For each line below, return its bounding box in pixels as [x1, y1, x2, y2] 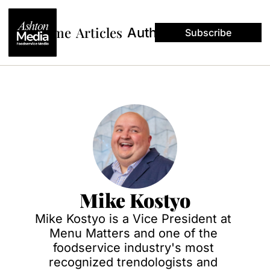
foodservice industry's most [52, 240, 214, 255]
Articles [75, 23, 122, 42]
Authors [127, 24, 177, 40]
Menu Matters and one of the [49, 226, 218, 240]
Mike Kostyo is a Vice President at [35, 212, 231, 226]
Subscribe [185, 27, 231, 39]
